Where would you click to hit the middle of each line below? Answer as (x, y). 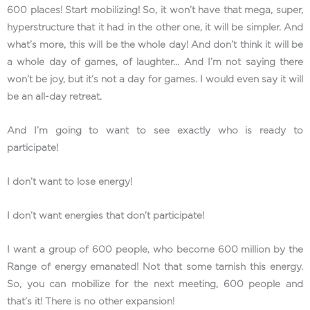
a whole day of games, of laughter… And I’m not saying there (155, 63)
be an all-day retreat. (56, 97)
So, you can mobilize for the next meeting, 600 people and (155, 285)
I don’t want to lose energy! (70, 182)
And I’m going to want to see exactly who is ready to (155, 131)
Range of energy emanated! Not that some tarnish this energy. (155, 267)
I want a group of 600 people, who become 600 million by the (155, 250)
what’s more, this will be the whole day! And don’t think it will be (155, 45)
